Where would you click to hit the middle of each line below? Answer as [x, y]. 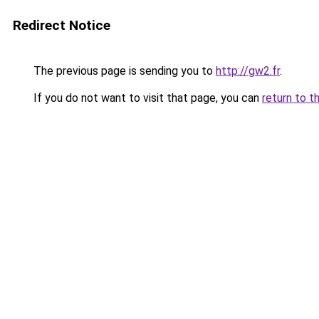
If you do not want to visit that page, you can [146, 98]
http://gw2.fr [248, 71]
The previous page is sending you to [123, 71]
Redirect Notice [62, 25]
